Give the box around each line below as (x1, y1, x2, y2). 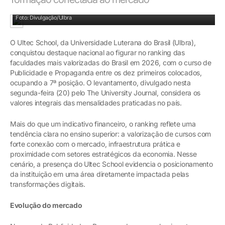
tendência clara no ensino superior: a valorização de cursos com (10, 130, 211, 139)
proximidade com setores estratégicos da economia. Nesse (10, 150, 197, 159)
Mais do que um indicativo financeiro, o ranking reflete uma (10, 120, 196, 129)
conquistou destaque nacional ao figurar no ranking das (10, 48, 185, 57)
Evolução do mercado (10, 201, 82, 210)
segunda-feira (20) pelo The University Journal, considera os (10, 88, 201, 97)
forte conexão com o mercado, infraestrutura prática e (10, 140, 181, 149)
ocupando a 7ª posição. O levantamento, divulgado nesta (10, 78, 191, 87)
